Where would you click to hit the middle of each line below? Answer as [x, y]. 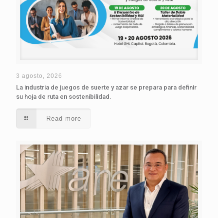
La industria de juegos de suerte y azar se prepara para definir [106, 87]
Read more [64, 118]
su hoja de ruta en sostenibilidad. [64, 96]
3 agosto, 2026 [39, 76]
